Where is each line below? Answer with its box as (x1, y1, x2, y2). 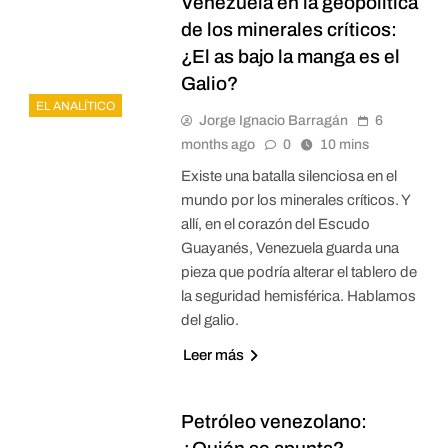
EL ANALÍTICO (36, 99, 115, 114)
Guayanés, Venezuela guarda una (180, 239, 399, 256)
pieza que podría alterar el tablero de (180, 263, 417, 280)
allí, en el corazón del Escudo (180, 215, 370, 232)
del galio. (180, 311, 239, 328)
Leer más (182, 346, 244, 363)
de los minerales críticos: (180, 18, 397, 40)
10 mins (319, 136, 369, 152)
